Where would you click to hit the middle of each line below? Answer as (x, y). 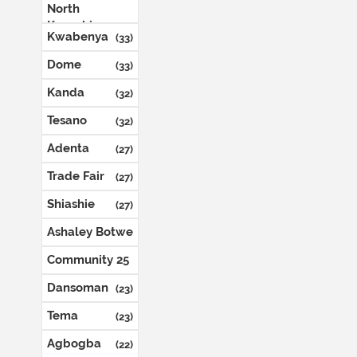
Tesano (67, 120)
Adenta (68, 148)
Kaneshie (73, 25)
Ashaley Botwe (90, 232)
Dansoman (78, 288)
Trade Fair (76, 176)
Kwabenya (78, 37)
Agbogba (74, 343)
